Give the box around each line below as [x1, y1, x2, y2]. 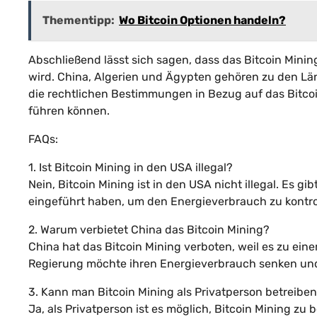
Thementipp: [42, 13, 115, 27]
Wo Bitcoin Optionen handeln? [119, 13, 286, 27]
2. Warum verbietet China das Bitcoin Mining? [28, 222, 270, 236]
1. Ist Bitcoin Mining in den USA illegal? [28, 160, 233, 174]
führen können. [28, 103, 110, 117]
